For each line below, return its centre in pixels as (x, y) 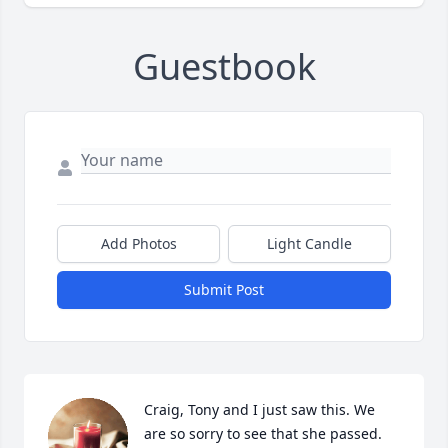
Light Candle (309, 244)
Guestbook (224, 67)
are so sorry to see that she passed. (263, 434)
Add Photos (138, 244)
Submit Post (224, 290)
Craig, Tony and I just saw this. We (259, 410)
